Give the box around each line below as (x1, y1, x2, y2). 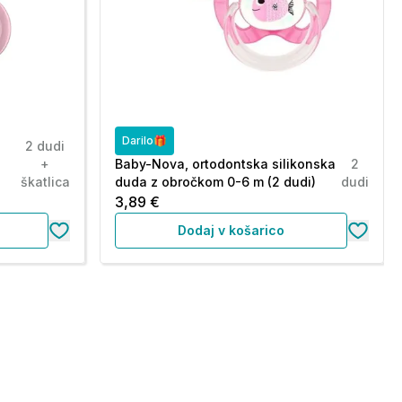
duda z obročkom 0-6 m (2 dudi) (114, 174, 316, 189)
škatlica (20, 174, 70, 189)
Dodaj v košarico (177, 223, 284, 238)
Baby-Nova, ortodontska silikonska (114, 156, 336, 171)
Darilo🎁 (121, 134, 167, 147)
